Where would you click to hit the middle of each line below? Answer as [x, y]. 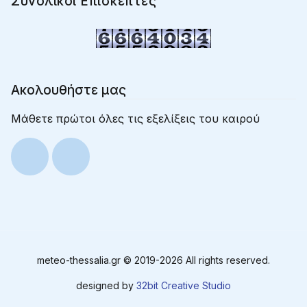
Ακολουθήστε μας [69, 90]
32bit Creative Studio [184, 286]
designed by [106, 286]
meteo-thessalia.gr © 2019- [98, 260]
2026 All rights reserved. [215, 260]
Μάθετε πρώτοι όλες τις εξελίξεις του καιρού [135, 119]
